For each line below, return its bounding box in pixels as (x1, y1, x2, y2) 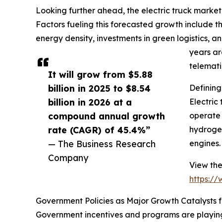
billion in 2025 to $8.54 (48, 83, 151, 94)
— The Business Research (48, 138, 156, 150)
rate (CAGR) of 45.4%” (48, 124, 150, 136)
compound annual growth (48, 111, 165, 122)
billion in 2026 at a (48, 97, 132, 108)
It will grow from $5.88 (48, 69, 153, 80)
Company (48, 152, 88, 164)
